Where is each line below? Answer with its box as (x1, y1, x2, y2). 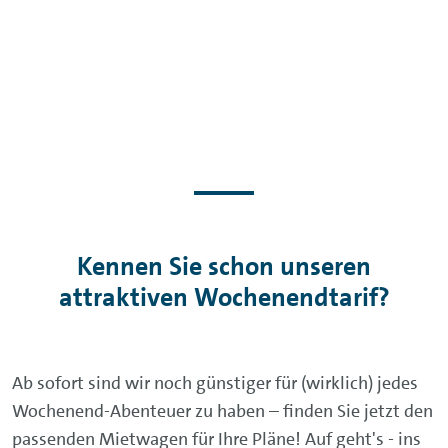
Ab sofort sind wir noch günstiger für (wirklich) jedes (12, 371, 418, 395)
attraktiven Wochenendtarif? (58, 281, 390, 314)
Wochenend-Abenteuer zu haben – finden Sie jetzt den (12, 399, 433, 423)
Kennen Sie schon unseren (77, 250, 371, 283)
